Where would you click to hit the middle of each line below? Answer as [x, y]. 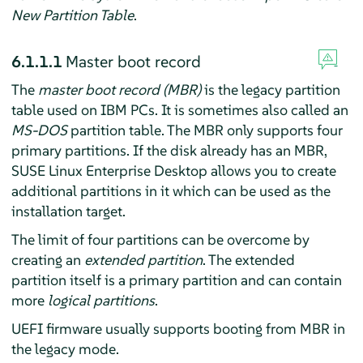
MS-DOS [39, 130]
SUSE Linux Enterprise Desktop [109, 170]
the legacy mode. [65, 348]
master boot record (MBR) [119, 89]
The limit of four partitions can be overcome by [160, 239]
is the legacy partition [270, 89]
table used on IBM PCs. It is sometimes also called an [179, 109]
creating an [47, 259]
